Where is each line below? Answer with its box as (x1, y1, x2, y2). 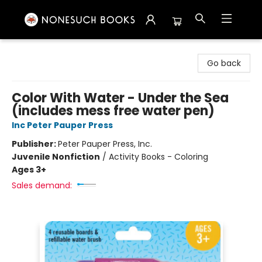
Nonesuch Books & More (9, 44, 107, 56)
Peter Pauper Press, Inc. (58, 138, 152, 150)
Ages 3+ (12, 164, 46, 175)
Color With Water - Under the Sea (12, 89, 229, 107)
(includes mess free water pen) (12, 102, 215, 120)
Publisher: (12, 138, 58, 150)
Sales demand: (12, 180, 72, 191)
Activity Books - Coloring (109, 151, 208, 163)
